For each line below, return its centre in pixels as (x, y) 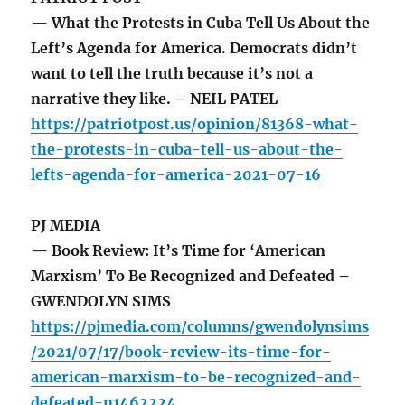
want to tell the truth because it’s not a (172, 74)
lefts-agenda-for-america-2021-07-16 (176, 175)
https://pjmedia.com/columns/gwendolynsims (200, 327)
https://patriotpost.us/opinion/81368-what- (195, 124)
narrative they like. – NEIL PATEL (155, 99)
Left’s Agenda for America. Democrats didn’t (194, 48)
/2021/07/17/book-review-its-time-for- (181, 352)
